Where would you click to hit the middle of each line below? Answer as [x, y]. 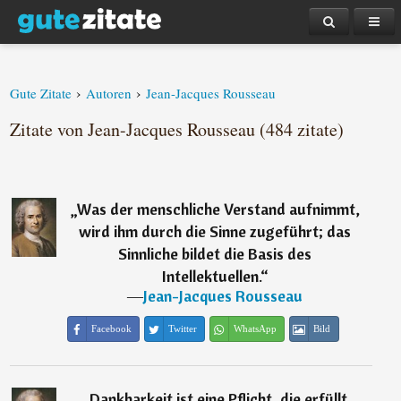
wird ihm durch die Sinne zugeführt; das [215, 231]
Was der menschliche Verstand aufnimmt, [218, 209]
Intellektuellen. [211, 276]
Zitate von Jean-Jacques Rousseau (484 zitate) [177, 129]
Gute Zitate [41, 93]
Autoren [109, 93]
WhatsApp [255, 328]
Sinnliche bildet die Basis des [215, 254]
